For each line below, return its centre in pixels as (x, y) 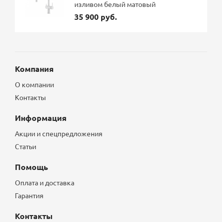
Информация (41, 118)
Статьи (26, 146)
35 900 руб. (96, 17)
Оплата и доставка (45, 183)
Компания (34, 69)
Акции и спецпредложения (59, 134)
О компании (35, 84)
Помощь (32, 167)
